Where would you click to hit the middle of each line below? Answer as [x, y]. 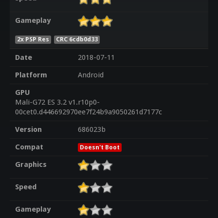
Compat [29, 147]
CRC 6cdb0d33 [77, 39]
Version [28, 130]
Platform [31, 75]
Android [91, 75]
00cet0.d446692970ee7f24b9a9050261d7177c [88, 112]
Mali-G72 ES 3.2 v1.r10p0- [57, 102]
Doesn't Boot [100, 147]
